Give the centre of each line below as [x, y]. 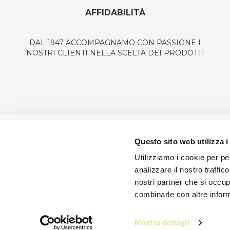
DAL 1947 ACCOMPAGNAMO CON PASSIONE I [115, 43]
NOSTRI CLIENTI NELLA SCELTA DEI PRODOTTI [115, 53]
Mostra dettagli [162, 223]
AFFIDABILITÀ [115, 13]
